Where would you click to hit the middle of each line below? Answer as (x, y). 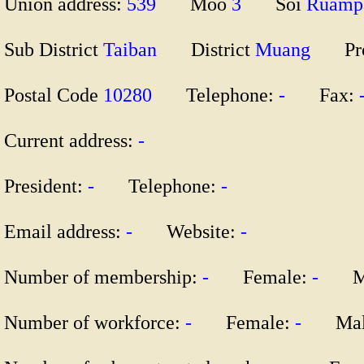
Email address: (65, 231)
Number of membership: (103, 277)
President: (46, 186)
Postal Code (54, 95)
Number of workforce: (95, 322)
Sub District (54, 49)
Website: (201, 231)
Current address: (71, 140)
